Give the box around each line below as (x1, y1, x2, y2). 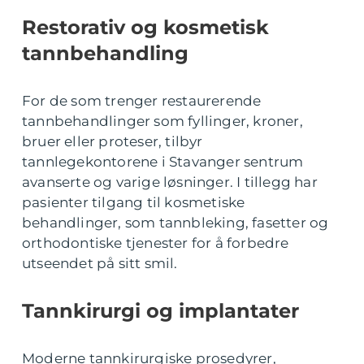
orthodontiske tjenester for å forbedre (22, 235, 289, 252)
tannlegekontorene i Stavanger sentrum (22, 154, 304, 171)
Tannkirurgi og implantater (22, 299, 299, 323)
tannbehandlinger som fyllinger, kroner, (22, 113, 303, 130)
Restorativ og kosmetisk (22, 15, 269, 40)
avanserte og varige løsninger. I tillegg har (22, 174, 318, 191)
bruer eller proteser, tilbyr (22, 133, 203, 150)
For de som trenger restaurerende (22, 93, 262, 110)
